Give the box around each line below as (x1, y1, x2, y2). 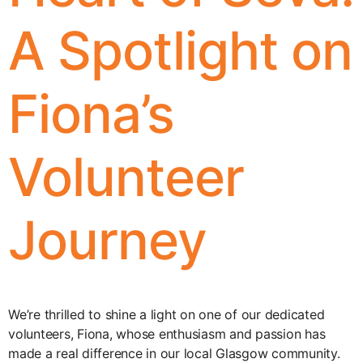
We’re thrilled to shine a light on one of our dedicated (8, 305, 325, 322)
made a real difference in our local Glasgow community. (8, 344, 340, 361)
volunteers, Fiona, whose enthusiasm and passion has (8, 325, 326, 342)
